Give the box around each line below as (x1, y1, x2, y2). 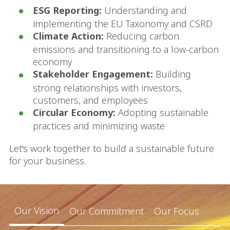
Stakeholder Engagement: (33, 68, 153, 81)
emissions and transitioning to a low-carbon (33, 43, 219, 56)
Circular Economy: (33, 106, 118, 119)
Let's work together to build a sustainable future (9, 142, 214, 155)
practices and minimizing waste (33, 119, 165, 132)
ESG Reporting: (33, 4, 102, 16)
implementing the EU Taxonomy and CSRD (33, 17, 213, 30)
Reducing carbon (104, 30, 179, 43)
